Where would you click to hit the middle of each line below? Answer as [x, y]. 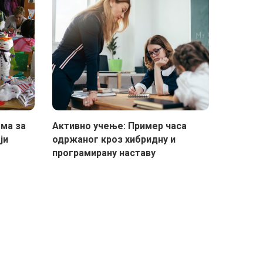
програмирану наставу [104, 153]
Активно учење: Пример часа [119, 126]
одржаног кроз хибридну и [114, 140]
